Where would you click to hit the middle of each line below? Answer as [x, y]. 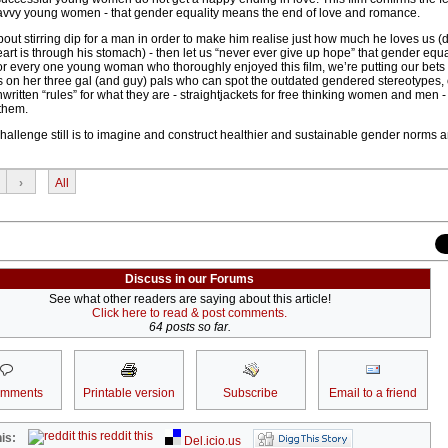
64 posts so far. [189, 327]
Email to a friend [372, 393]
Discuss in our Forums [189, 279]
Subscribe [250, 393]
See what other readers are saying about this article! [189, 299]
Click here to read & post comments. [189, 313]
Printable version [128, 393]
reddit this [125, 436]
